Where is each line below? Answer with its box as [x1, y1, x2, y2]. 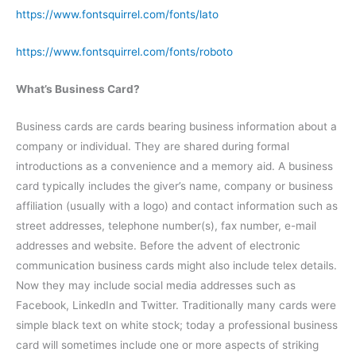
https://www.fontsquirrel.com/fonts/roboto [16, 44, 233, 58]
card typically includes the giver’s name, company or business [16, 179, 333, 192]
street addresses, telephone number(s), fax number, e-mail [16, 219, 316, 232]
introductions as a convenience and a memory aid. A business [16, 159, 333, 172]
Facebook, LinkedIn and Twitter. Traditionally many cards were [16, 298, 336, 311]
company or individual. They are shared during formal [16, 139, 289, 153]
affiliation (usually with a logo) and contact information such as [16, 199, 338, 212]
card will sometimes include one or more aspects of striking [16, 338, 319, 351]
